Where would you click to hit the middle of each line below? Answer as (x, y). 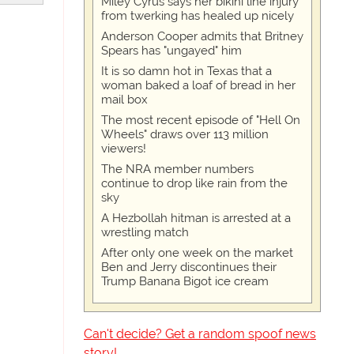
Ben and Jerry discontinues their (189, 267)
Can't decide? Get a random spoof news (200, 334)
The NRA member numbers (177, 169)
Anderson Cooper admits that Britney (202, 37)
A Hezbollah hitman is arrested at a (196, 218)
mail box (124, 100)
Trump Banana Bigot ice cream (185, 282)
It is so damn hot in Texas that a (186, 72)
